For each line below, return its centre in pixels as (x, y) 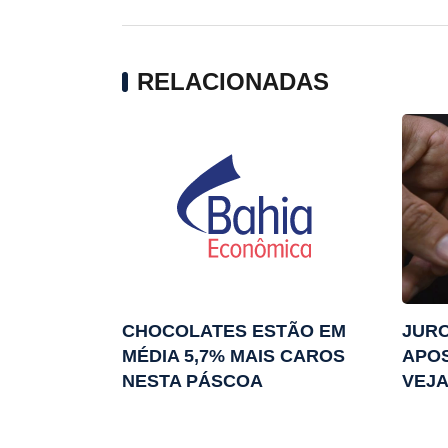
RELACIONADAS (233, 82)
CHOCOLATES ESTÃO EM (234, 331)
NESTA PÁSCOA (192, 381)
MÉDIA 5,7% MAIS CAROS (233, 356)
